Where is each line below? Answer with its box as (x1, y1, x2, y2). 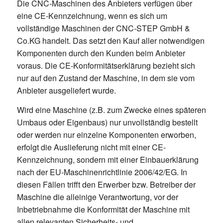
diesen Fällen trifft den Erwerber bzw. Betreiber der (16, 179, 196, 191)
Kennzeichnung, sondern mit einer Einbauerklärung (16, 154, 199, 166)
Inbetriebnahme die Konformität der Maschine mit (16, 204, 190, 216)
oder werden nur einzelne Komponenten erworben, (16, 129, 196, 141)
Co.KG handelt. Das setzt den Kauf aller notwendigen (16, 35, 205, 47)
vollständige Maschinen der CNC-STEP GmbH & (16, 22, 190, 34)
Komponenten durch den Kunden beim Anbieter (16, 47, 185, 59)
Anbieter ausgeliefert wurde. (16, 85, 116, 97)
